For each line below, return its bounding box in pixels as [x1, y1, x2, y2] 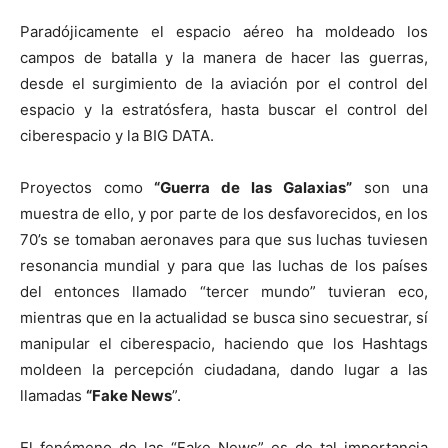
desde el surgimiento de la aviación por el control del [20, 74, 428, 94]
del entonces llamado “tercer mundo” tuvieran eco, [20, 282, 428, 302]
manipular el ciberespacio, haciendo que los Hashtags [20, 334, 428, 354]
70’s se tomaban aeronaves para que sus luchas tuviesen [20, 230, 428, 250]
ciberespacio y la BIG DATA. [20, 126, 214, 146]
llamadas [20, 386, 86, 406]
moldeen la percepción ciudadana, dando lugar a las [20, 360, 428, 380]
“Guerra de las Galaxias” [143, 178, 352, 198]
